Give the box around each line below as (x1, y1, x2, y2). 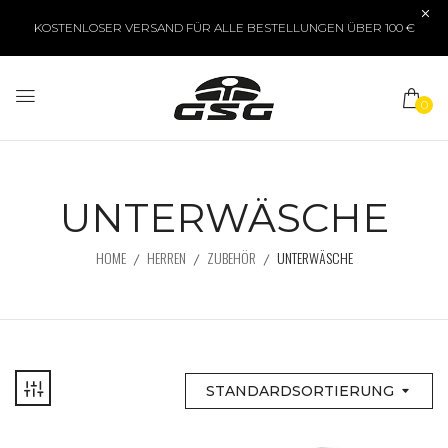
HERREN (146, 247, 186, 268)
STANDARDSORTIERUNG (206, 382, 394, 400)
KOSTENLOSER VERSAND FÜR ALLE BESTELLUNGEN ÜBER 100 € (33, 20, 415, 35)
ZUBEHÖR (206, 247, 256, 268)
